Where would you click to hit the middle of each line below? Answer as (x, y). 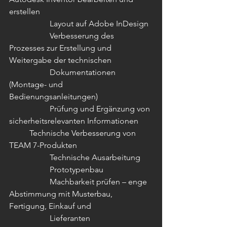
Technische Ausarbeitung (96, 157)
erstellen (26, 11)
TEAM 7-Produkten (44, 145)
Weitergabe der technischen (61, 60)
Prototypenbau (78, 169)
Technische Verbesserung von (19, 133)
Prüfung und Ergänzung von (29, 109)
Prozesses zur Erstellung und (61, 48)
